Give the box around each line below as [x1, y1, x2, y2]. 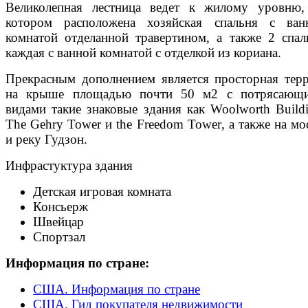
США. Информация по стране [33, 282, 200, 296]
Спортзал [33, 230, 85, 244]
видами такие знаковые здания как [5, 102, 210, 116]
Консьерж [33, 199, 88, 214]
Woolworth [210, 102, 270, 116]
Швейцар [33, 214, 84, 229]
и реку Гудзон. [5, 132, 87, 146]
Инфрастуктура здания [5, 158, 133, 173]
